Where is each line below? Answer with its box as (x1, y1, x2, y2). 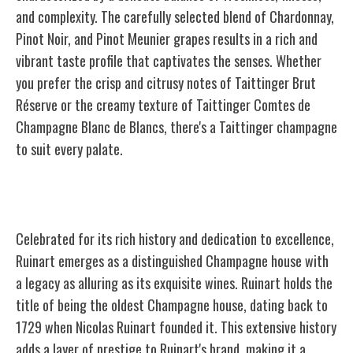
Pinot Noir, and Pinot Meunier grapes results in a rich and (16, 28, 318, 49)
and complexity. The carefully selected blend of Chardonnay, (16, 6, 334, 27)
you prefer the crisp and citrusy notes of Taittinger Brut (16, 72, 316, 93)
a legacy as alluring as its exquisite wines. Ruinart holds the (16, 272, 333, 293)
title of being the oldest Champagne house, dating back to (16, 294, 328, 315)
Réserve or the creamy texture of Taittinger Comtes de (16, 94, 310, 115)
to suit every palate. (16, 138, 123, 159)
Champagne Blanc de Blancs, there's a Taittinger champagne (16, 116, 337, 137)
